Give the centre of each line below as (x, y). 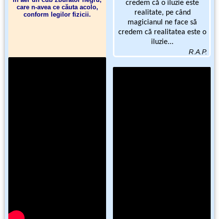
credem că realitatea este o (162, 33)
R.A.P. (198, 52)
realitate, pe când (162, 13)
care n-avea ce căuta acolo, (57, 7)
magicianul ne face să (162, 23)
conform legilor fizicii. (57, 15)
